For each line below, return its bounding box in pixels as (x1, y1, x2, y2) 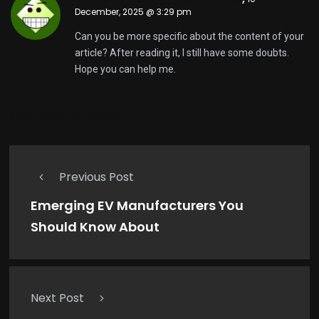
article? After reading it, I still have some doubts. (75, 47, 289, 59)
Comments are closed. (11, 110, 122, 124)
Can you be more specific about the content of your (75, 31, 304, 43)
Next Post (31, 290, 84, 307)
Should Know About (31, 218, 159, 236)
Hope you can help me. (75, 63, 176, 75)
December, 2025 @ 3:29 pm (75, 6, 192, 19)
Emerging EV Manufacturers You (31, 197, 244, 215)
